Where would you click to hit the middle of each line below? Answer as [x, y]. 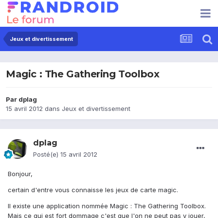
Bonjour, [20, 174]
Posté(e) [47, 154]
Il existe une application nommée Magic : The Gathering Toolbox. [107, 206]
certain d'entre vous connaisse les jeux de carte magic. [93, 190]
